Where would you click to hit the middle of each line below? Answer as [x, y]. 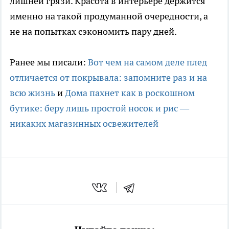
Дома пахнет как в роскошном [130, 93]
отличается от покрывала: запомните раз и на [108, 77]
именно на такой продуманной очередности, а [109, 16]
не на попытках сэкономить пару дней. [93, 31]
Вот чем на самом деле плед [147, 62]
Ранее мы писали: [49, 62]
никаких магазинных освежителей [84, 123]
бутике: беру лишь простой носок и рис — [99, 108]
